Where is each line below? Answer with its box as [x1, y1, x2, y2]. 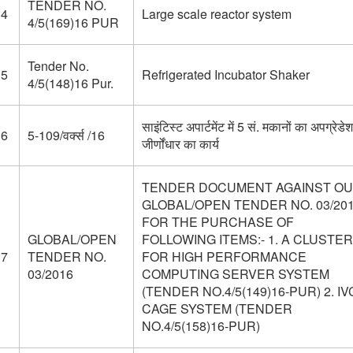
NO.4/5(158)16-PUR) [141, 317, 260, 335]
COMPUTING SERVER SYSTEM [141, 265, 329, 283]
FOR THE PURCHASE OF [141, 213, 294, 231]
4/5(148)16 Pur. [27, 74, 113, 92]
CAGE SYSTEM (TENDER [141, 299, 292, 318]
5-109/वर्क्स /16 [27, 126, 105, 144]
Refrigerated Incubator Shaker [141, 65, 310, 84]
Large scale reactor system [141, 5, 292, 23]
